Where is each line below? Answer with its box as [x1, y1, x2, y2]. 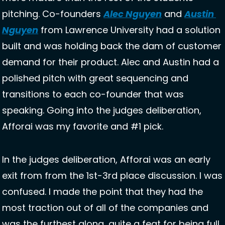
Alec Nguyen [103, 8, 162, 21]
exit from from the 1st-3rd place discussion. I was [2, 169, 222, 182]
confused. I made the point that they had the [2, 185, 203, 198]
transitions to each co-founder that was [2, 88, 184, 101]
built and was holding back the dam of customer [2, 40, 221, 53]
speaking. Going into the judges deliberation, [2, 104, 201, 117]
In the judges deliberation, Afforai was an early [2, 153, 210, 166]
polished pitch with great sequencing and [2, 72, 188, 85]
